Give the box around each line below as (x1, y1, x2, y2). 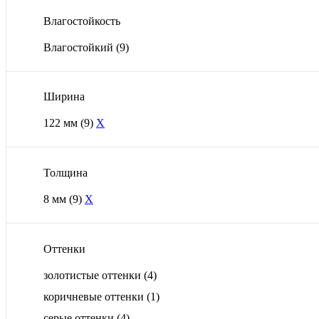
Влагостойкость (43, 14, 120, 27)
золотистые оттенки (43, 268, 144, 281)
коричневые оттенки (43, 290, 147, 303)
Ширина (43, 90, 85, 103)
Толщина (43, 166, 88, 179)
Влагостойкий (43, 41, 116, 53)
